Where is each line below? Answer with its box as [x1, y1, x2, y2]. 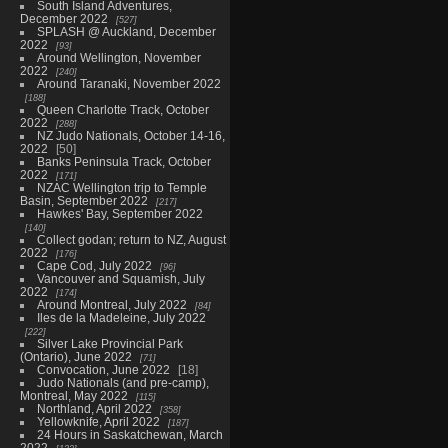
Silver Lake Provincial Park [36, 336, 183, 350]
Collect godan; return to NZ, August [36, 232, 226, 246]
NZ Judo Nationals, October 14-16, [36, 128, 225, 142]
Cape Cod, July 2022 [36, 258, 152, 272]
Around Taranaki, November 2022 [36, 76, 221, 90]
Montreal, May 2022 [19, 388, 128, 402]
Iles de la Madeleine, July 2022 [36, 310, 206, 324]
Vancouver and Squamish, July [36, 271, 205, 285]
